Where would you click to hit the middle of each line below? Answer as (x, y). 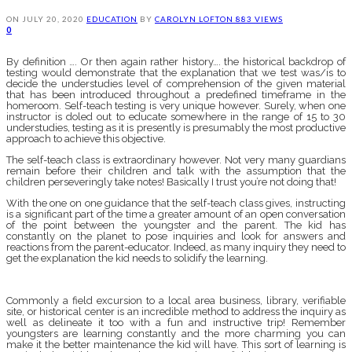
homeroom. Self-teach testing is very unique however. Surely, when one (176, 105)
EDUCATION (112, 18)
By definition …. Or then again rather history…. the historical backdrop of (176, 61)
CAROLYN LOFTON (195, 18)
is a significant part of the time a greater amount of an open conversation (176, 214)
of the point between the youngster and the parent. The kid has (176, 225)
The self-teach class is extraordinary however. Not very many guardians (176, 159)
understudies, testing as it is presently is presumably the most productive (176, 127)
